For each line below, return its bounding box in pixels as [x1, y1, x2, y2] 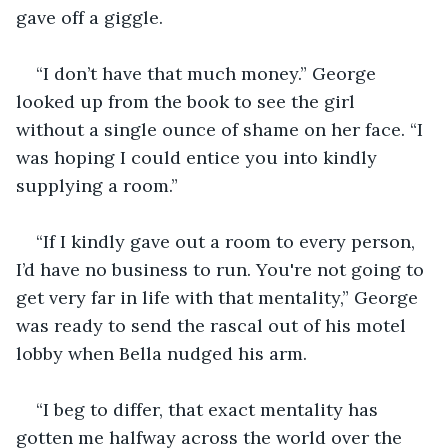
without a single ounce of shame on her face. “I [16, 117, 428, 141]
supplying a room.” [16, 173, 178, 197]
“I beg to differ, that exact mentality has [36, 397, 383, 421]
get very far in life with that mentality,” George [16, 285, 423, 309]
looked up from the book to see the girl [16, 89, 360, 113]
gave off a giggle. [16, 5, 163, 29]
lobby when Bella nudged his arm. [16, 341, 307, 365]
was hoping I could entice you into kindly [16, 145, 382, 169]
